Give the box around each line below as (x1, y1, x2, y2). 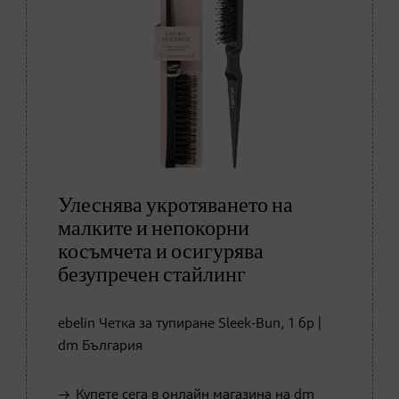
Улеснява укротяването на (58, 194, 293, 216)
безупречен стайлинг (58, 264, 246, 286)
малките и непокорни (58, 217, 249, 240)
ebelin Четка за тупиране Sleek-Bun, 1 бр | (58, 316, 322, 331)
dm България (58, 338, 142, 354)
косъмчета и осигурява (58, 240, 264, 263)
